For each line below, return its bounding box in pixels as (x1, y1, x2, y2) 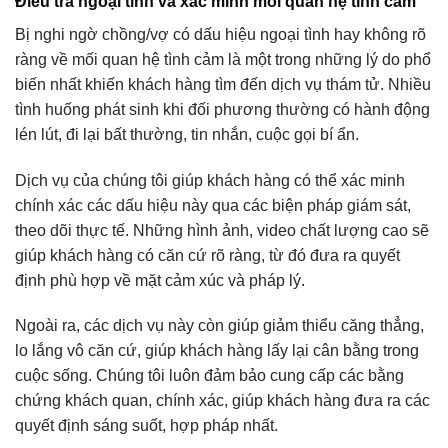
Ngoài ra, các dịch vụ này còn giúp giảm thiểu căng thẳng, (15, 317, 424, 335)
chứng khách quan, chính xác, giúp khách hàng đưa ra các (15, 392, 430, 410)
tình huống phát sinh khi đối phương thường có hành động (15, 100, 430, 118)
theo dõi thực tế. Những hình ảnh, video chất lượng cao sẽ (15, 221, 429, 239)
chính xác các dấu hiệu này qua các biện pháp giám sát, (15, 196, 411, 214)
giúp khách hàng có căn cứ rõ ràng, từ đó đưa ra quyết (15, 246, 400, 264)
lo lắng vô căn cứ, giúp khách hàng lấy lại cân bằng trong (15, 342, 419, 360)
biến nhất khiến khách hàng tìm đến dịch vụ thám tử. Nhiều (15, 75, 431, 93)
